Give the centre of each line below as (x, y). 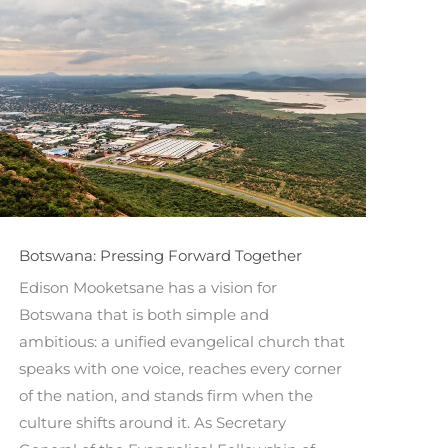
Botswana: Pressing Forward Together (161, 255)
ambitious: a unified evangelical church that (182, 341)
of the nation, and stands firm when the (166, 395)
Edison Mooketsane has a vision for (148, 287)
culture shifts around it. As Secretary (153, 422)
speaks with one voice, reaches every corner (181, 368)
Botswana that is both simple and (144, 314)
